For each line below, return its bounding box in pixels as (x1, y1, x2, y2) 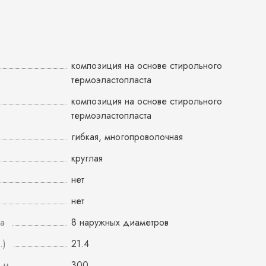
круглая (71, 151, 103, 165)
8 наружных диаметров (71, 216, 169, 229)
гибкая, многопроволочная (71, 130, 183, 144)
